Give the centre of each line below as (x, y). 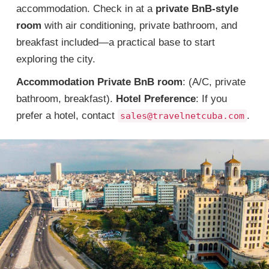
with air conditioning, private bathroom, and (139, 26)
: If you (211, 99)
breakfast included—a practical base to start (116, 42)
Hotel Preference (156, 99)
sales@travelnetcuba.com (182, 116)
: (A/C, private (214, 82)
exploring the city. (56, 59)
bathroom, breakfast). (66, 99)
